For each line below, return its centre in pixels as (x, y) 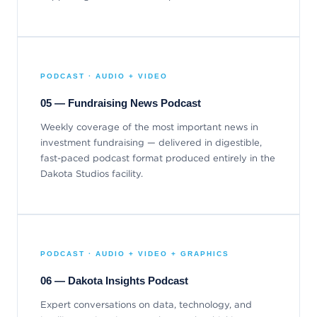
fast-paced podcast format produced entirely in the (158, 158)
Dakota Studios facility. (92, 174)
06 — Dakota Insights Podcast (114, 281)
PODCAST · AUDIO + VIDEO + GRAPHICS (135, 254)
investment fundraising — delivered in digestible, (151, 143)
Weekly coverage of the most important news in (149, 127)
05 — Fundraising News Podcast (121, 103)
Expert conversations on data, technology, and (146, 305)
